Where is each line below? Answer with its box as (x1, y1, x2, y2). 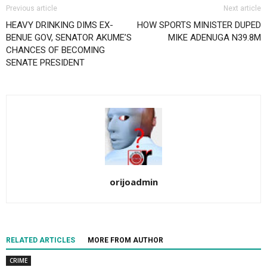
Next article (223, 4, 261, 13)
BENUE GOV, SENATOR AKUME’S (6, 32, 132, 44)
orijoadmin (109, 176, 158, 188)
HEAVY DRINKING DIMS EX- (6, 20, 113, 31)
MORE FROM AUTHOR (88, 236, 163, 245)
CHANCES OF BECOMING (6, 45, 105, 56)
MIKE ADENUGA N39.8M (168, 32, 261, 44)
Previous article (6, 4, 57, 13)
